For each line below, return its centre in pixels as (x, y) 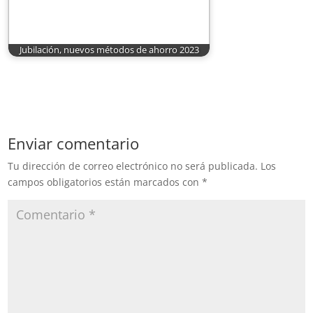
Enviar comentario (74, 143)
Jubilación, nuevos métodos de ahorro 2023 (109, 50)
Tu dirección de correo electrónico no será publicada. (133, 166)
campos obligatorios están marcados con (105, 182)
